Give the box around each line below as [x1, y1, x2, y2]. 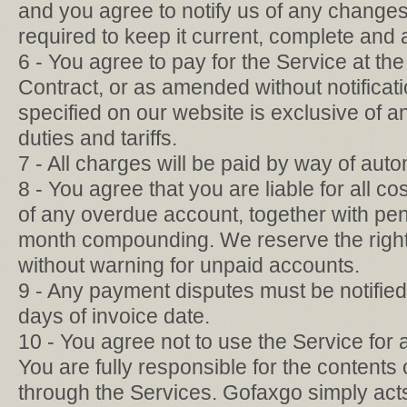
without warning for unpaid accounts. [18, 253, 360, 277]
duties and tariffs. [18, 126, 177, 150]
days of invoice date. [18, 304, 210, 328]
